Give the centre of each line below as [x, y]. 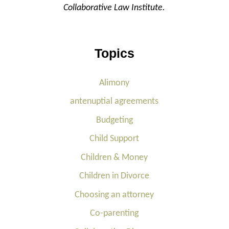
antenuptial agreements [114, 101]
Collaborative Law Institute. [114, 8]
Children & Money [114, 157]
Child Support [114, 139]
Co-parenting [114, 213]
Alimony [114, 83]
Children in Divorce [114, 176]
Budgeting [114, 120]
